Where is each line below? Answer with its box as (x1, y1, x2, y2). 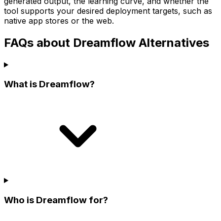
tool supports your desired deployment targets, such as (4, 5, 212, 16)
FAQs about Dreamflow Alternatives (4, 35, 209, 50)
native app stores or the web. (4, 15, 114, 26)
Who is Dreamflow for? (4, 194, 108, 206)
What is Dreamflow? (4, 78, 95, 90)
